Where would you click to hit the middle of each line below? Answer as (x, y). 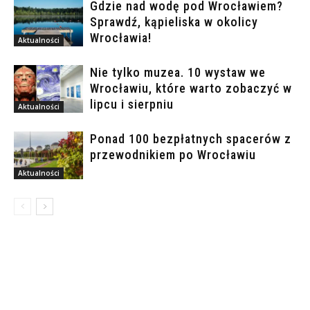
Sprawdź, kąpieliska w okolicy (174, 22)
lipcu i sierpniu (132, 104)
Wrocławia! (121, 38)
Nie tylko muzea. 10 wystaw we (178, 73)
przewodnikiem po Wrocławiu (173, 155)
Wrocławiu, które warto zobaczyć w (191, 89)
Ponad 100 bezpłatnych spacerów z (191, 139)
